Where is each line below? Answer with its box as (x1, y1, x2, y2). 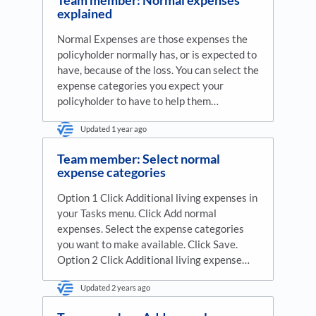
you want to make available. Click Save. (57, 237, 238, 250)
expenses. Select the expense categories (57, 221, 244, 235)
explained (57, 5, 112, 21)
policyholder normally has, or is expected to (57, 47, 257, 61)
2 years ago (111, 282, 150, 292)
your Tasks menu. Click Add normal (57, 206, 217, 219)
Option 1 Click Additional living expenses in (57, 190, 257, 204)
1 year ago (111, 123, 147, 133)
